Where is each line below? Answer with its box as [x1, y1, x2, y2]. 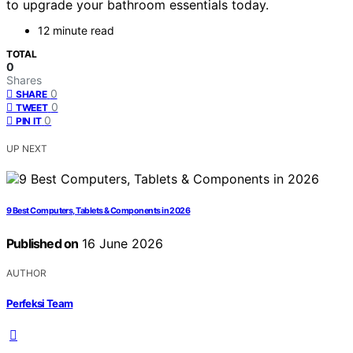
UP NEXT [6, 143, 47, 155]
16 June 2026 [78, 236, 164, 252]
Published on [6, 236, 79, 252]
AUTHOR [6, 267, 46, 280]
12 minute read [38, 24, 114, 38]
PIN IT [16, 115, 42, 128]
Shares [6, 73, 42, 87]
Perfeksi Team [6, 296, 73, 310]
